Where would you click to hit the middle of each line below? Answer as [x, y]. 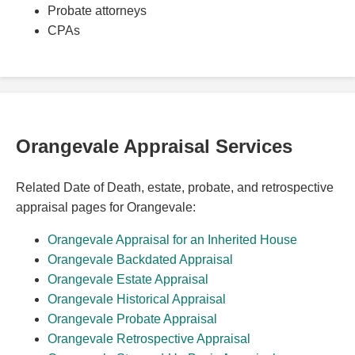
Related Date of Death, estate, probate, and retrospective [175, 188]
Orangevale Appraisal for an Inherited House [172, 240]
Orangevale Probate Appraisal [132, 319]
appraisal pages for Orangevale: [106, 208]
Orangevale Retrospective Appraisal [149, 339]
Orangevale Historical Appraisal [137, 300]
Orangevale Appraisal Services [154, 147]
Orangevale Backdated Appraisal [140, 260]
